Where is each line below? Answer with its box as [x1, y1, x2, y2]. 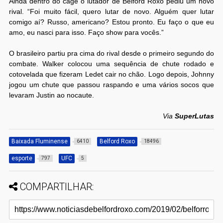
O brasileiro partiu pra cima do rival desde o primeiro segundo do [8, 49, 215, 57]
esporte [11, 154, 32, 162]
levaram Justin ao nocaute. [8, 91, 94, 99]
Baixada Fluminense [11, 137, 68, 145]
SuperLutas [175, 111, 215, 120]
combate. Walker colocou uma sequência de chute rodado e [8, 59, 215, 68]
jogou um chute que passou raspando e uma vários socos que [8, 80, 215, 89]
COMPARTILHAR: [19, 180, 94, 193]
